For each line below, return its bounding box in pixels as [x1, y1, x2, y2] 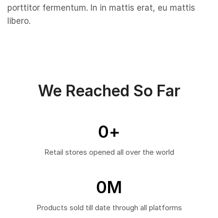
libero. [7, 16, 31, 26]
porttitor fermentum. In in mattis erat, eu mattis [7, 3, 195, 13]
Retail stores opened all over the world [44, 147, 174, 157]
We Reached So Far [37, 81, 181, 101]
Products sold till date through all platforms [36, 203, 182, 213]
